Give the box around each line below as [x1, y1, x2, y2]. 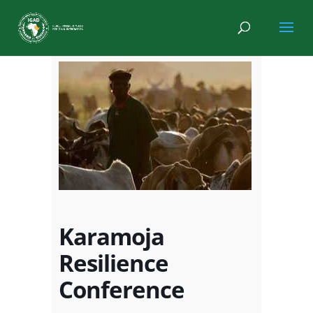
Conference [59, 274, 184, 305]
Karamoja [59, 221, 164, 252]
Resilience [59, 247, 168, 279]
